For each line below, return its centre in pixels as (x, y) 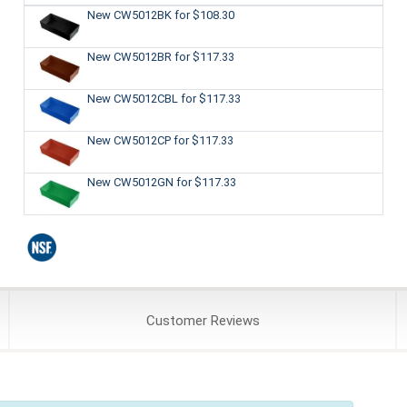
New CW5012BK (130, 15)
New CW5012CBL (134, 98)
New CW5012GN (131, 182)
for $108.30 (204, 15)
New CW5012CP (130, 140)
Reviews (233, 321)
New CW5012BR (130, 56)
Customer (176, 321)
